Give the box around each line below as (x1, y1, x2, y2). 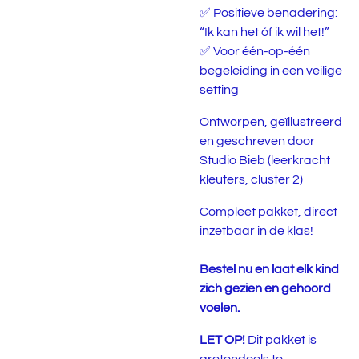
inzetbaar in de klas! (200, 224, 313, 237)
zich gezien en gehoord (200, 282, 331, 295)
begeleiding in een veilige (200, 64, 342, 77)
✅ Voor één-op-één (200, 45, 310, 58)
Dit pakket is (248, 333, 317, 346)
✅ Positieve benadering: (200, 6, 337, 19)
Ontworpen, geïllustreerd (200, 115, 342, 128)
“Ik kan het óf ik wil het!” (200, 26, 329, 38)
